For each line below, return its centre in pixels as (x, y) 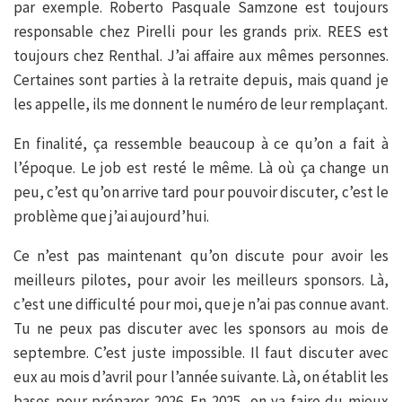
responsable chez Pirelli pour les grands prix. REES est (201, 32)
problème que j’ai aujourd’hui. (111, 217)
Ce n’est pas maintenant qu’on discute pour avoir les (201, 256)
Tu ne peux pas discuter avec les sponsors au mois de (201, 329)
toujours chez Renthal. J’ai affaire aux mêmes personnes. (201, 56)
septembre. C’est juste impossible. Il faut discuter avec (201, 353)
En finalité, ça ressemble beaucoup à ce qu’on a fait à (201, 144)
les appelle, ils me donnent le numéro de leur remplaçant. (201, 105)
